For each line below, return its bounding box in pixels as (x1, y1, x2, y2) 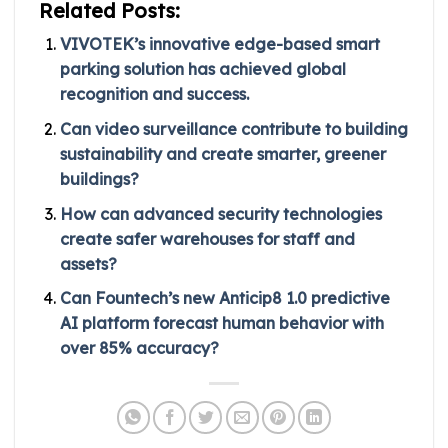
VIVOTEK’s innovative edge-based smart (59, 34, 380, 55)
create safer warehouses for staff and (59, 228, 355, 249)
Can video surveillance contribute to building (59, 118, 408, 139)
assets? (59, 253, 117, 274)
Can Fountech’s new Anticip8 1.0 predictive (59, 288, 390, 309)
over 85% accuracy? (59, 338, 219, 359)
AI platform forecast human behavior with (59, 313, 384, 334)
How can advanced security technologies (59, 203, 382, 224)
